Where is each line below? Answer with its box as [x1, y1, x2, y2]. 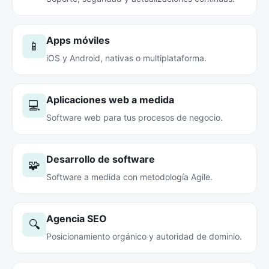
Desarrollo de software [46, 153, 155, 165]
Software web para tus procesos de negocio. [46, 112, 223, 122]
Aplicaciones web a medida [46, 94, 174, 106]
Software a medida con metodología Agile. [46, 172, 213, 182]
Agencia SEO [46, 213, 107, 225]
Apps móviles [46, 34, 110, 46]
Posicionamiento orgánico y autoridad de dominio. [46, 231, 242, 241]
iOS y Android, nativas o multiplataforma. [46, 53, 207, 63]
